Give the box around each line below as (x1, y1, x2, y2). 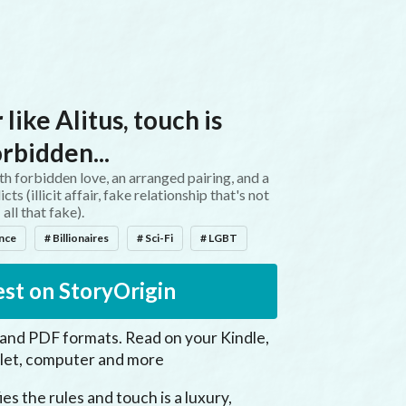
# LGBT (200, 230, 238, 245)
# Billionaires (44, 230, 109, 245)
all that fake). (4, 203, 84, 220)
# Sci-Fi (136, 230, 173, 245)
